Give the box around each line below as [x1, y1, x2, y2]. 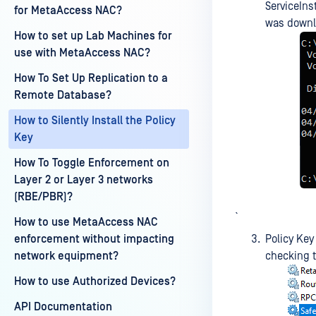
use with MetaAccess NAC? [14, 47, 150, 59]
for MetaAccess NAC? [14, 4, 122, 17]
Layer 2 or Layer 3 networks [14, 174, 153, 186]
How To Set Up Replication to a [14, 72, 168, 85]
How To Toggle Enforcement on [14, 157, 169, 169]
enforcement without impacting [14, 233, 174, 245]
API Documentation [14, 300, 112, 313]
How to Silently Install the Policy [14, 114, 176, 127]
